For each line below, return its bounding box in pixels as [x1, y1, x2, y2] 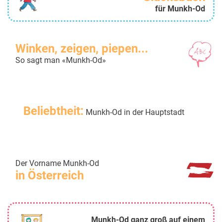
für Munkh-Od [155, 4, 205, 14]
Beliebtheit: [23, 104, 84, 118]
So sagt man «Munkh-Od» [15, 55, 106, 65]
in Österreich [15, 168, 84, 183]
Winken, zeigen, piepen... [15, 42, 148, 56]
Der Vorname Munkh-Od [15, 159, 99, 168]
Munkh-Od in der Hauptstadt [84, 108, 184, 117]
